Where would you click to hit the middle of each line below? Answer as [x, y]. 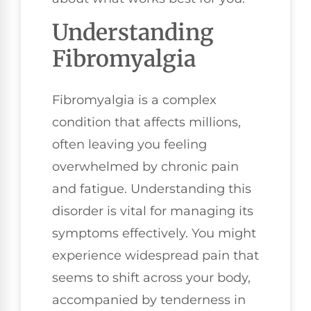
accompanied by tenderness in [149, 300]
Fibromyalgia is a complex [134, 100]
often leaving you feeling [129, 144]
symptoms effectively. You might [154, 233]
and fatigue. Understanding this [152, 188]
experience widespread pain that [155, 255]
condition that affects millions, [146, 122]
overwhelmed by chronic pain [145, 166]
